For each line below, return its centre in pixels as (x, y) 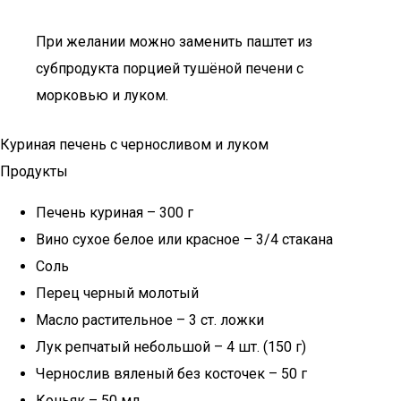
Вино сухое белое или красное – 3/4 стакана (184, 239)
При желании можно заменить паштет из (174, 42)
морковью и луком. (102, 95)
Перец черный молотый (117, 293)
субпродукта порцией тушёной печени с (170, 68)
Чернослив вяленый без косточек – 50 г (171, 374)
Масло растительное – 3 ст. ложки (150, 320)
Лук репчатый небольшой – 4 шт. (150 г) (171, 347)
